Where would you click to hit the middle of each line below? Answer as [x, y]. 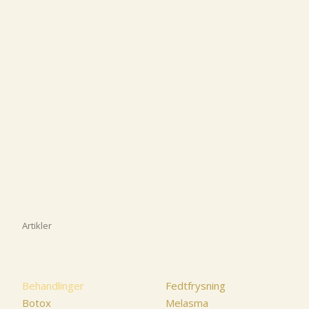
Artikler [37, 226]
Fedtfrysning [196, 286]
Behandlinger [53, 286]
